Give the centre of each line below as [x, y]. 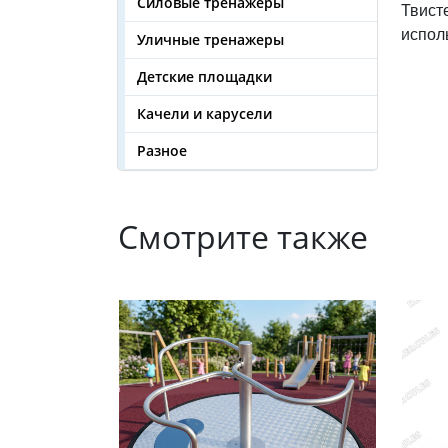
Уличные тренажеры [210, 39]
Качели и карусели [204, 113]
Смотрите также [243, 236]
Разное [162, 150]
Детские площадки [204, 76]
